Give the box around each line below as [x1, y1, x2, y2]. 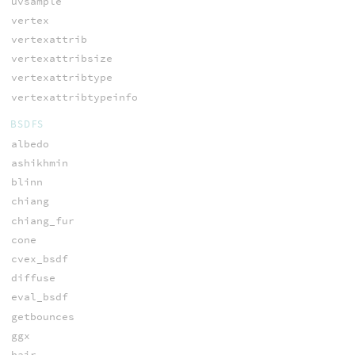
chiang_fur [10, 213, 74, 227]
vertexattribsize [10, 52, 113, 66]
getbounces [10, 309, 74, 323]
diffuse [10, 271, 55, 285]
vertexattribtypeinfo [10, 90, 138, 104]
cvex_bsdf [10, 251, 68, 265]
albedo [10, 136, 49, 151]
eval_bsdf [10, 290, 68, 304]
